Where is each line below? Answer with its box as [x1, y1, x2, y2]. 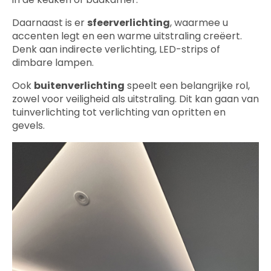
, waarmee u [170, 15, 228, 30]
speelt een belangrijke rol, [125, 78, 250, 93]
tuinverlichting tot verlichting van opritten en [12, 105, 226, 119]
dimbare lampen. [12, 55, 94, 70]
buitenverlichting [34, 78, 125, 93]
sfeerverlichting [87, 15, 170, 30]
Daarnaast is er [12, 15, 87, 30]
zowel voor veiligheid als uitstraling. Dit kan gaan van [12, 91, 259, 106]
